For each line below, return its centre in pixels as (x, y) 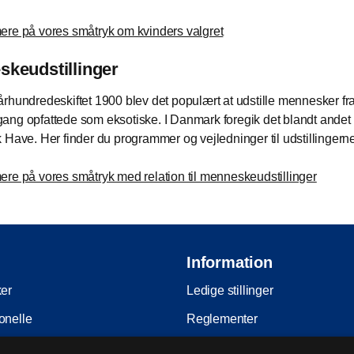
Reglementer (222, 318)
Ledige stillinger (230, 290)
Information (230, 262)
